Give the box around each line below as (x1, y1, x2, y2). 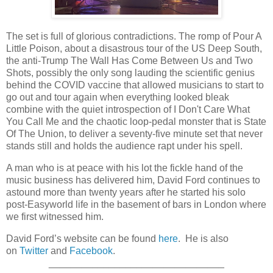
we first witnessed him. (6, 211, 106, 222)
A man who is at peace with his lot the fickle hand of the (6, 163, 243, 174)
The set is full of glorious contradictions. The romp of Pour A (6, 31, 261, 42)
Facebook (69, 246, 113, 257)
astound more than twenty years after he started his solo (6, 187, 246, 198)
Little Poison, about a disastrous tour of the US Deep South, (6, 43, 262, 54)
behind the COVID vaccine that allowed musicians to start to (6, 80, 264, 91)
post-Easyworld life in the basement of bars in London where (6, 199, 266, 210)
